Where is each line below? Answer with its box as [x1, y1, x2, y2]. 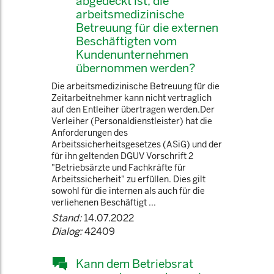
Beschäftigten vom [76, 34, 177, 48]
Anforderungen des [51, 127, 128, 138]
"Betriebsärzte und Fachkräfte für [51, 162, 186, 173]
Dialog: [51, 225, 82, 238]
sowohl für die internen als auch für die [51, 185, 205, 196]
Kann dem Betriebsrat [76, 256, 193, 271]
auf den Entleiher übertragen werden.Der [51, 104, 215, 115]
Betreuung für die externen [76, 20, 218, 35]
